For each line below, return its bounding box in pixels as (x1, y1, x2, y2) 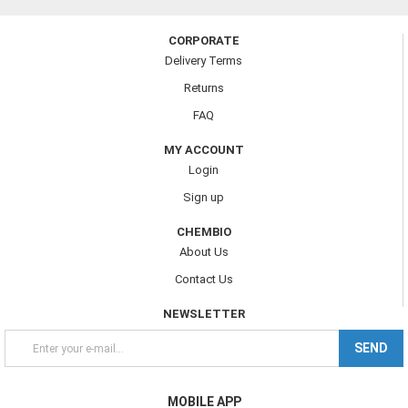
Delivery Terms (165, 54, 242, 68)
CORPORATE (168, 34, 240, 48)
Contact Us (174, 272, 233, 287)
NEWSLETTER (163, 307, 245, 321)
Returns (183, 81, 224, 96)
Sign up (183, 190, 224, 205)
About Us (178, 245, 229, 260)
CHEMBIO (176, 225, 231, 240)
